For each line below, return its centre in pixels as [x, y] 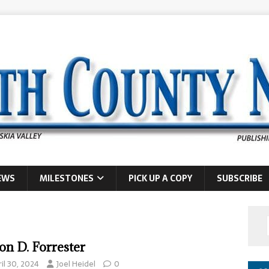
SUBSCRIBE [240, 178]
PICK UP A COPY [160, 178]
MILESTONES [67, 178]
